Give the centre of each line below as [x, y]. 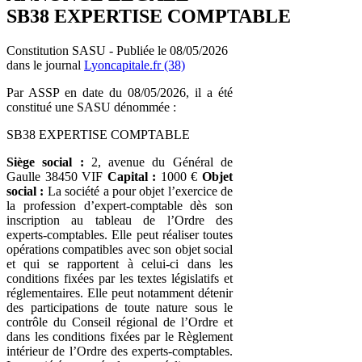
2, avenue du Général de [158, 162]
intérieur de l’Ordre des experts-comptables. [120, 351]
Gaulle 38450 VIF [57, 176]
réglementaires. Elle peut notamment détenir [120, 293]
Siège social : [45, 162]
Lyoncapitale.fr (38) [135, 65]
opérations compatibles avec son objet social [120, 249]
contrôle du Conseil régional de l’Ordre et [120, 322]
